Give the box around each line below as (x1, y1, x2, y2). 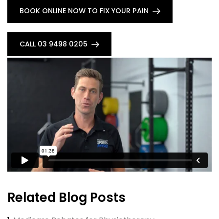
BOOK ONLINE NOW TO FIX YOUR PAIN (20, 6, 149, 16)
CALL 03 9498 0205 (20, 39, 88, 49)
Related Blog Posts (7, 188, 126, 206)
